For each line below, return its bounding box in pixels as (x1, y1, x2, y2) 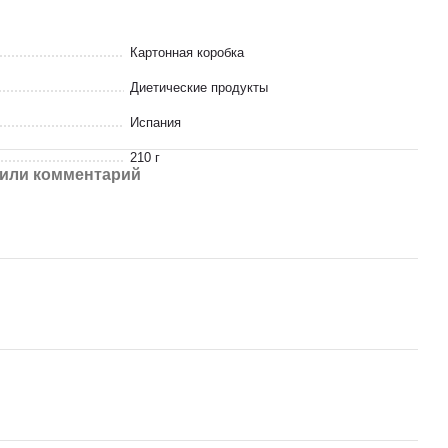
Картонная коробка (130, 45, 244, 60)
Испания (130, 115, 181, 130)
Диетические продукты (130, 80, 268, 95)
